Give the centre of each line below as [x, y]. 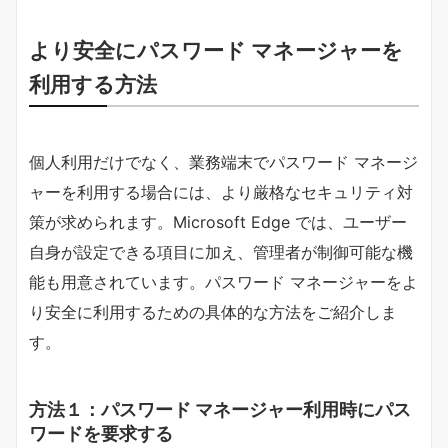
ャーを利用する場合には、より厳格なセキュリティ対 [221, 192]
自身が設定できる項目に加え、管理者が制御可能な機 [221, 252]
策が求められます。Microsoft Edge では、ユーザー [218, 222]
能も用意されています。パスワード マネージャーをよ [223, 282]
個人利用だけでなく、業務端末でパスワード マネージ [223, 162]
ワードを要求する [101, 433]
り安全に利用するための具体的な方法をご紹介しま [213, 312]
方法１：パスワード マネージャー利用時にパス [220, 409]
